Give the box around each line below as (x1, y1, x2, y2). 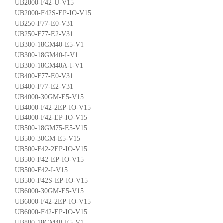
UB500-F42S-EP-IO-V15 (15, 176, 88, 184)
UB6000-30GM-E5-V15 (15, 187, 84, 195)
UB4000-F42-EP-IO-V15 (15, 113, 87, 121)
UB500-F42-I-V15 (15, 166, 68, 174)
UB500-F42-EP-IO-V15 (15, 155, 84, 163)
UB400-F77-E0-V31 (15, 72, 73, 80)
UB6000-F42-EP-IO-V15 (15, 208, 87, 216)
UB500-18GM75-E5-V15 (15, 124, 87, 132)
